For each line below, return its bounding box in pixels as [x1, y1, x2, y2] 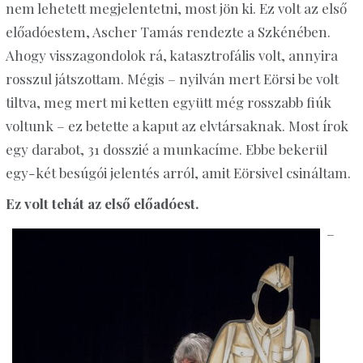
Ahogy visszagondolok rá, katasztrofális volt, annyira [5, 46, 338, 65]
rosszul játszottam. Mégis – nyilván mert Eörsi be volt [5, 70, 339, 88]
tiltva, [5, 93, 44, 112]
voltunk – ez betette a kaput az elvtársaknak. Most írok [5, 117, 348, 135]
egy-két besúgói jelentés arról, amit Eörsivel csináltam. [5, 164, 351, 182]
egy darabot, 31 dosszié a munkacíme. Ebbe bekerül [5, 140, 327, 159]
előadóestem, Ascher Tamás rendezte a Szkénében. [5, 23, 331, 41]
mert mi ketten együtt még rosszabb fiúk [71, 93, 331, 112]
